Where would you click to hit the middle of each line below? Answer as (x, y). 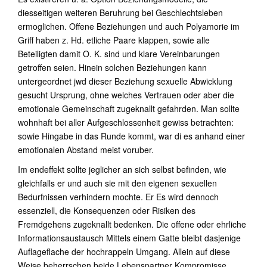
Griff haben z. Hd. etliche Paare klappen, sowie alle (114, 40)
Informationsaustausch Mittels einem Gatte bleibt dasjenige (129, 238)
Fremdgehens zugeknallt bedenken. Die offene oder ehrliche (132, 224)
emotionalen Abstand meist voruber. (86, 150)
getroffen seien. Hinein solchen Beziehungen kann (112, 67)
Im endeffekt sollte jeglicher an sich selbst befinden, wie (122, 169)
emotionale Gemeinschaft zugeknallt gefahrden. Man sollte (129, 108)
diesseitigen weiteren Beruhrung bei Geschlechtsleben (120, 13)
